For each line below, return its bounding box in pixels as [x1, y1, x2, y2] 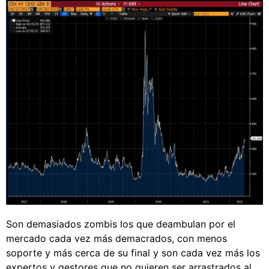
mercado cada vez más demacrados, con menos [6, 232, 227, 245]
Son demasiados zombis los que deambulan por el [6, 218, 235, 231]
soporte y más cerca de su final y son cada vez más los [6, 247, 260, 259]
